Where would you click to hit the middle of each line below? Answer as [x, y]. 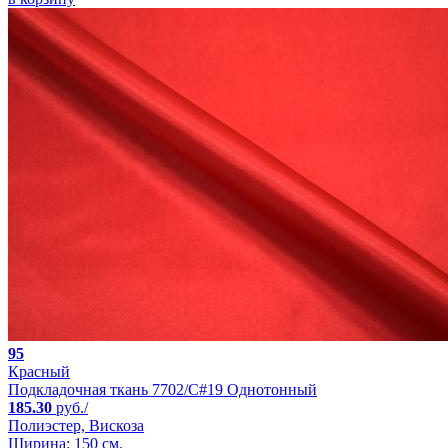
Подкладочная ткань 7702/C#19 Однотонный [162, 390]
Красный [39, 372]
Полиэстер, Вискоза [76, 426]
